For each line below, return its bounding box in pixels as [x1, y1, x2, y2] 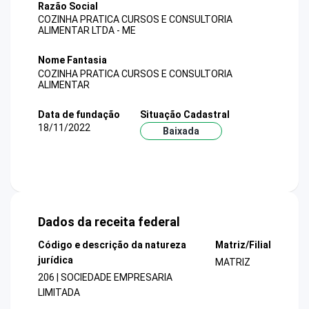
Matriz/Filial [215, 239, 271, 251]
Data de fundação [38, 108, 120, 120]
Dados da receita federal [38, 215, 180, 230]
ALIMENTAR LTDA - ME [38, 25, 136, 37]
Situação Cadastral [139, 108, 230, 120]
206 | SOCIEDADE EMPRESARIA [38, 272, 172, 283]
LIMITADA [38, 287, 80, 299]
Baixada [162, 125, 199, 137]
